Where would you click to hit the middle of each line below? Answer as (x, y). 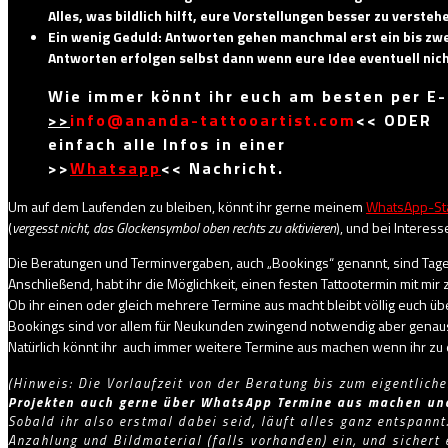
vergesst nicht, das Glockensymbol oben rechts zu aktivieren (174, 227)
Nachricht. (233, 168)
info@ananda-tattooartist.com (213, 120)
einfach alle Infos (129, 144)
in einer (248, 144)
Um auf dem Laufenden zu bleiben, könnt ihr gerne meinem (187, 206)
